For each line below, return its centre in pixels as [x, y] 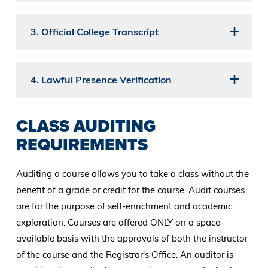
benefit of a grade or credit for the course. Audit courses [130, 190]
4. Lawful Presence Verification [101, 80]
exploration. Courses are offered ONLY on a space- [120, 223]
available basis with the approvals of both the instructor [132, 239]
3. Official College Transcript [94, 32]
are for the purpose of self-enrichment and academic [124, 206]
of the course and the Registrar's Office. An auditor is [124, 255]
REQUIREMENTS [84, 145]
